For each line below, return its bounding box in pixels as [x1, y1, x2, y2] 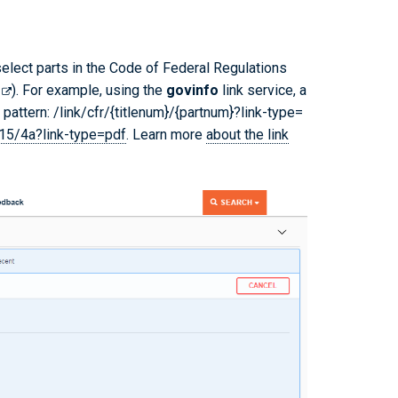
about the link [206, 125, 289, 143]
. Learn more [126, 125, 206, 143]
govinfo [166, 81, 219, 99]
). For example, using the [12, 81, 166, 99]
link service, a [219, 81, 306, 99]
